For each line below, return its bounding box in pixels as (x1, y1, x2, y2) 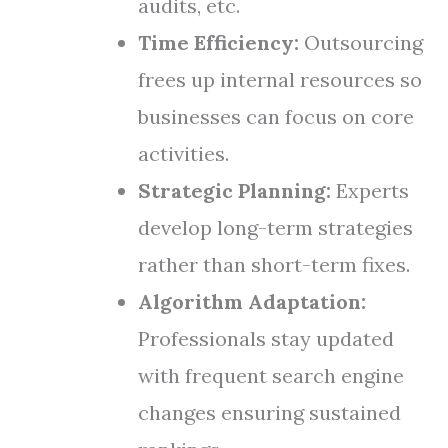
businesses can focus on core (138, 104, 414, 129)
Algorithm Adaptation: (138, 289, 366, 314)
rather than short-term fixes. (138, 252, 410, 277)
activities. (138, 141, 229, 166)
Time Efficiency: (138, 30, 299, 55)
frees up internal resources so (138, 67, 422, 92)
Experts (331, 178, 409, 203)
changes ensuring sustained (138, 400, 401, 425)
